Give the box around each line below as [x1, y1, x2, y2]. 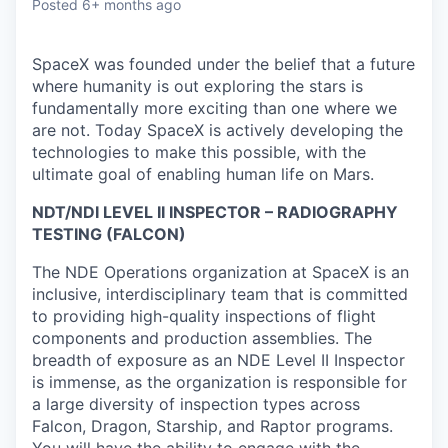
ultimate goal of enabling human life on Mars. [32, 164, 374, 185]
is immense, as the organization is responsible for [32, 372, 407, 393]
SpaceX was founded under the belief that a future [32, 54, 415, 75]
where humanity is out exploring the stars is [32, 76, 363, 97]
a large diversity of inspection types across [32, 394, 360, 415]
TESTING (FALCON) [32, 224, 186, 245]
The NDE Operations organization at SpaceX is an [32, 262, 409, 283]
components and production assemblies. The [32, 328, 372, 349]
